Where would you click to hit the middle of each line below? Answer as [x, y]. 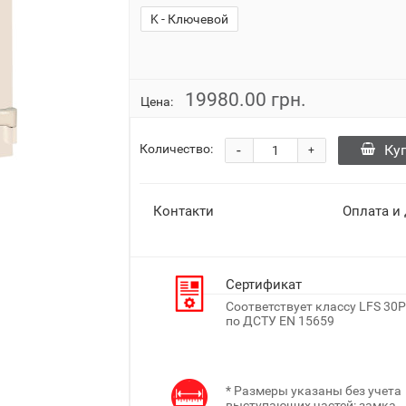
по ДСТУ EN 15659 [280, 320]
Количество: [176, 149]
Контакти [183, 211]
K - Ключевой [189, 19]
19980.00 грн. [245, 99]
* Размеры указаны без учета [313, 390]
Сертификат [263, 284]
